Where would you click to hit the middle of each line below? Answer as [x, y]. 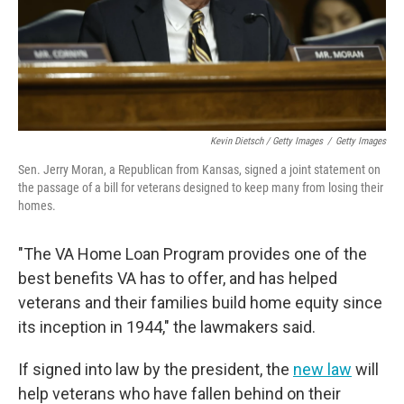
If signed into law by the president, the [156, 369]
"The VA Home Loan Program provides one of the [193, 254]
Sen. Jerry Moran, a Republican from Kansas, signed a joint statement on [199, 170]
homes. [37, 206]
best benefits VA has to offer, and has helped [178, 278]
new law [322, 369]
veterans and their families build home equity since [200, 303]
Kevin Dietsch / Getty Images [266, 141]
